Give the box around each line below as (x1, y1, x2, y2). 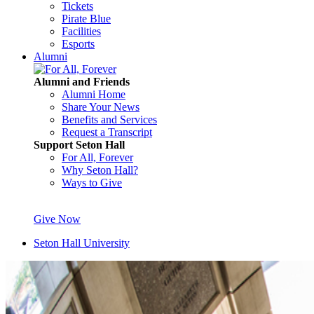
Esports (62, 38, 95, 50)
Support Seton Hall (34, 139, 125, 151)
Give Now (34, 213, 81, 225)
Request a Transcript (62, 126, 152, 138)
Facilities (62, 25, 101, 37)
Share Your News (62, 101, 139, 113)
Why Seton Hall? (62, 164, 138, 176)
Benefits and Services (62, 114, 157, 125)
